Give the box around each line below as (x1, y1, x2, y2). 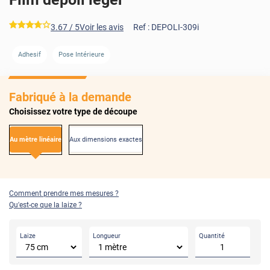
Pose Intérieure (58, 50, 105, 58)
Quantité (198, 232, 225, 240)
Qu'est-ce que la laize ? (9, 201, 82, 210)
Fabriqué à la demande (9, 89, 131, 104)
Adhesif (17, 50, 41, 58)
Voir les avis (80, 22, 124, 32)
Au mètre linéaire (10, 135, 61, 143)
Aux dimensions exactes (69, 135, 142, 143)
